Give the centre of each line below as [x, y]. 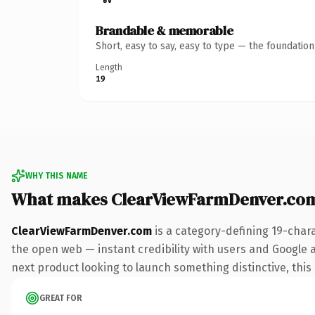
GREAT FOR [61, 298]
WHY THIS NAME [56, 175]
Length [109, 67]
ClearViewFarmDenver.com [82, 231]
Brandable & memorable [165, 30]
